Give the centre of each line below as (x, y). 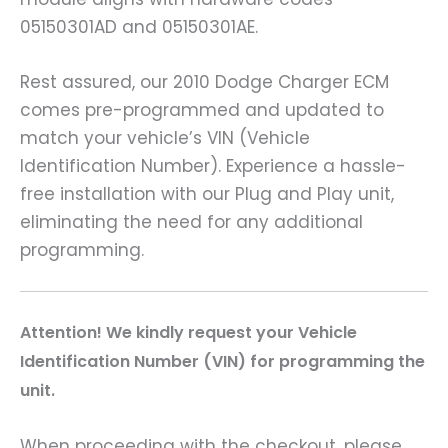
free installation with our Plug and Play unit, (207, 194)
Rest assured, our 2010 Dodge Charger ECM (204, 82)
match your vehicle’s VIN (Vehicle (165, 138)
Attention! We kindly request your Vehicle (188, 332)
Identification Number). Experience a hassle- (213, 166)
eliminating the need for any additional (191, 222)
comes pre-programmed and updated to (202, 110)
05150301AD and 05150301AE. (139, 27)
